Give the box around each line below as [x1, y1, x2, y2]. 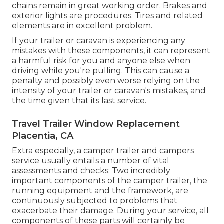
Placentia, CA [12, 130, 73, 141]
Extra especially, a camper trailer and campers [12, 145, 194, 155]
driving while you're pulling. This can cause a [12, 65, 189, 75]
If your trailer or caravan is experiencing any [12, 35, 185, 45]
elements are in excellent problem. [12, 20, 152, 30]
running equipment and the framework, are [12, 185, 188, 195]
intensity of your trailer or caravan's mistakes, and [12, 85, 206, 95]
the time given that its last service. [12, 95, 146, 105]
